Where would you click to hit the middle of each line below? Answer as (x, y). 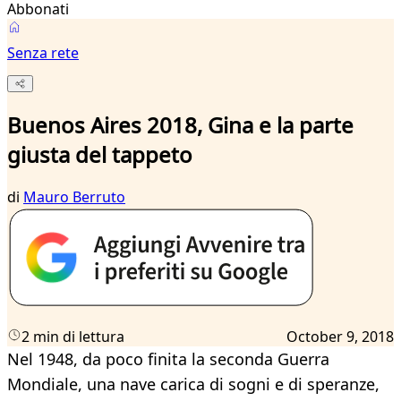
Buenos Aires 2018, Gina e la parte (180, 125)
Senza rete (43, 53)
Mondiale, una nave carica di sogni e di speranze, (193, 384)
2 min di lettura (73, 337)
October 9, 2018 (340, 337)
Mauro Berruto (74, 197)
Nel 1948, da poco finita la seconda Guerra (168, 359)
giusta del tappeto (100, 155)
